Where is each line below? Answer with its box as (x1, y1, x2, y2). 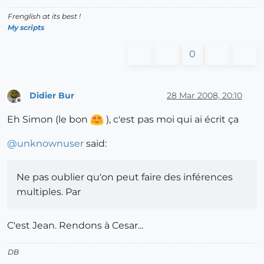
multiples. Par (16, 186, 81, 197)
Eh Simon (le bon (7, 113, 90, 125)
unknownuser (17, 137, 84, 149)
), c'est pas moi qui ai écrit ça (104, 113, 239, 125)
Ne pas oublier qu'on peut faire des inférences (16, 171, 233, 183)
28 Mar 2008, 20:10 (167, 90, 242, 101)
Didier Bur (29, 90, 74, 101)
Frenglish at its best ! (8, 11, 81, 21)
